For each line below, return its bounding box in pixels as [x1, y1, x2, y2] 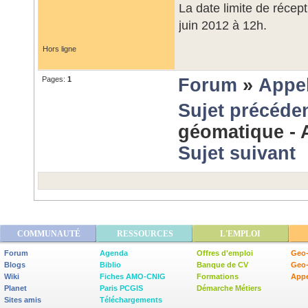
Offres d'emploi [197, 249, 253, 257]
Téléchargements [100, 296, 162, 304]
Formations [197, 272, 239, 280]
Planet [4, 284, 27, 292]
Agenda [100, 249, 128, 257]
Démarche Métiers [197, 284, 261, 292]
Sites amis [4, 296, 41, 304]
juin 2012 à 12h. [179, 18, 267, 32]
